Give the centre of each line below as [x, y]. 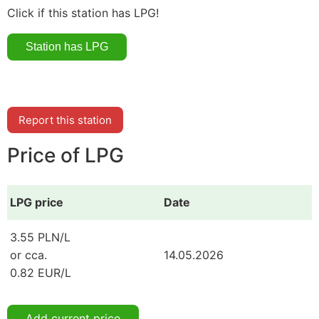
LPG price [37, 202]
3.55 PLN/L [40, 237]
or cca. [28, 255]
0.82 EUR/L [41, 272]
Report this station [65, 120]
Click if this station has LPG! [83, 12]
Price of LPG [66, 156]
